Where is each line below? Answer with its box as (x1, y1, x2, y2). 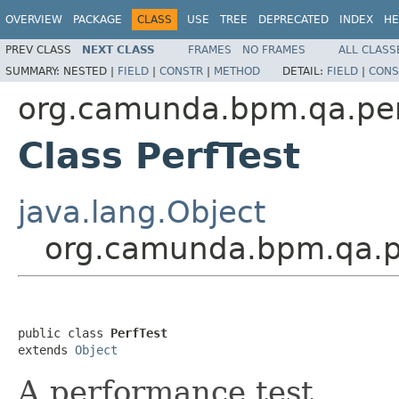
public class (18, 325, 110, 340)
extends (18, 342, 75, 357)
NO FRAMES (242, 43, 305, 56)
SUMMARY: (5, 64, 63, 77)
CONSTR (159, 64, 203, 77)
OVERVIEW (5, 13, 62, 26)
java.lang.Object (18, 193, 265, 230)
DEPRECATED (258, 13, 329, 26)
